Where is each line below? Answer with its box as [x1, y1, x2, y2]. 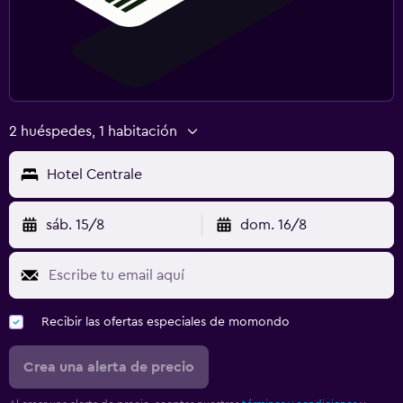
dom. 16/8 [239, 217, 307, 232]
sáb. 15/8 [46, 217, 104, 232]
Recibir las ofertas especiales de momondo [41, 315, 290, 328]
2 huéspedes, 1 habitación [9, 123, 177, 139]
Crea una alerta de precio [23, 359, 194, 374]
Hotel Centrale [47, 166, 142, 182]
